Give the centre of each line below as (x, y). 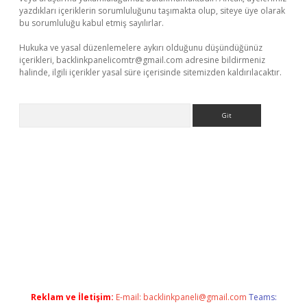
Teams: (262, 297)
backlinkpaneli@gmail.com (195, 297)
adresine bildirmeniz (224, 60)
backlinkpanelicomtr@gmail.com (120, 60)
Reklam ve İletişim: (72, 297)
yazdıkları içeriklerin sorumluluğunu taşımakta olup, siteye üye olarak (152, 11)
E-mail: (129, 297)
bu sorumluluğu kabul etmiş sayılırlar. (91, 23)
